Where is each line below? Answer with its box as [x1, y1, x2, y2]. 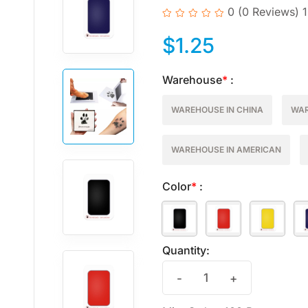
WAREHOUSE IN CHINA [171, 104, 263, 115]
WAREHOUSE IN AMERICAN [171, 144, 281, 155]
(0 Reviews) [238, 5, 299, 19]
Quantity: [162, 243, 210, 257]
